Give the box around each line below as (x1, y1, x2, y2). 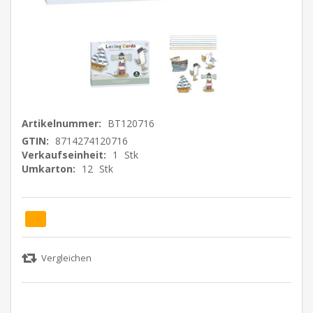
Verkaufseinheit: (22, 147, 106, 161)
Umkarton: (22, 161, 75, 175)
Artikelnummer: (22, 116, 101, 130)
